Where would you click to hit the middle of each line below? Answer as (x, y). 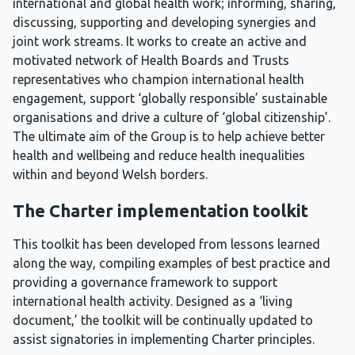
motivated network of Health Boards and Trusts (151, 61)
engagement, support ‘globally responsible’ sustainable (170, 99)
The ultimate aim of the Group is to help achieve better (169, 137)
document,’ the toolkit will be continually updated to (163, 321)
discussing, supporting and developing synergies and (164, 23)
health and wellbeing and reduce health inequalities (159, 156)
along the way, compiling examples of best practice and (172, 263)
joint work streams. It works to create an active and (160, 42)
